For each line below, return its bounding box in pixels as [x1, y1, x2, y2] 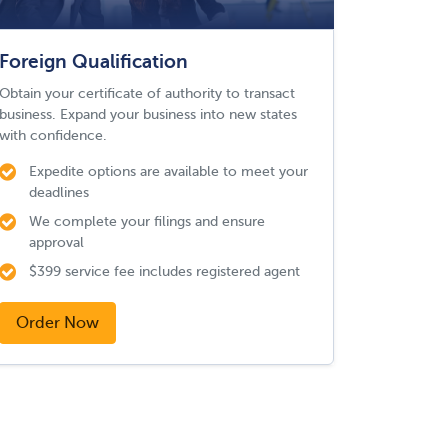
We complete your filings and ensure [29, 213, 265, 229]
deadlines [29, 184, 89, 200]
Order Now [16, 314, 99, 332]
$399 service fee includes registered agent [29, 263, 300, 279]
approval [29, 234, 84, 250]
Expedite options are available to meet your [29, 163, 308, 179]
